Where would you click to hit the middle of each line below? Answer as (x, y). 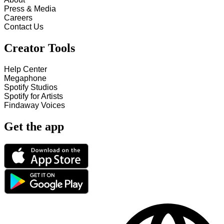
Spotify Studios (31, 87)
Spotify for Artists (33, 96)
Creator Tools (39, 48)
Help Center (25, 69)
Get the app (34, 127)
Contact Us (24, 27)
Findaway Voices (34, 105)
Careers (18, 18)
